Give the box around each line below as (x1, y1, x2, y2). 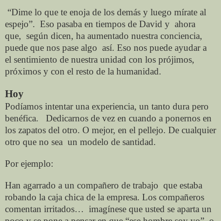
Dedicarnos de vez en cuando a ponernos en (46, 112, 212, 123)
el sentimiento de (5, 54, 69, 65)
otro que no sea (5, 136, 63, 147)
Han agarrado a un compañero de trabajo (5, 180, 158, 190)
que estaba (163, 180, 202, 190)
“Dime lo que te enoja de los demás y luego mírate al (5, 6, 206, 17)
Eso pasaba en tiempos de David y (40, 18, 170, 29)
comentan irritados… (5, 203, 84, 214)
